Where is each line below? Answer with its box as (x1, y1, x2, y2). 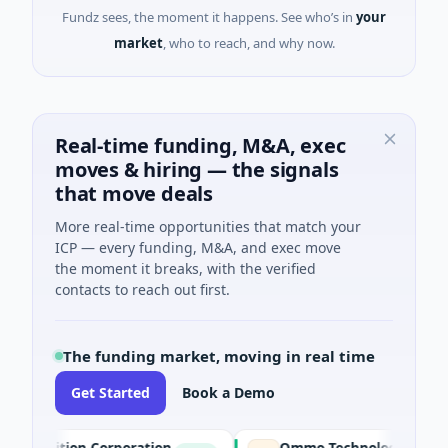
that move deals (55, 180, 214, 207)
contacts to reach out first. (55, 280, 230, 299)
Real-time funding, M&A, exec (55, 132, 346, 159)
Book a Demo (182, 383, 275, 402)
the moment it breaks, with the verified (55, 259, 316, 278)
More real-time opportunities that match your (55, 217, 361, 236)
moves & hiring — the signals (55, 156, 339, 183)
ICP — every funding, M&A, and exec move (55, 238, 341, 257)
